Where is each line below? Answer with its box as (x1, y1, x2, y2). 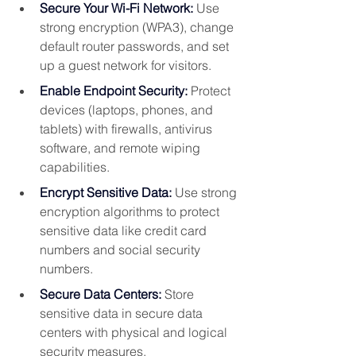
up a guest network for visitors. (40, 57, 211, 74)
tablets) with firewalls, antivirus (40, 121, 215, 137)
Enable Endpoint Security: (40, 83, 188, 99)
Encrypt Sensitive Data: (40, 184, 172, 201)
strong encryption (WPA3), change (40, 19, 237, 36)
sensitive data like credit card (40, 222, 210, 239)
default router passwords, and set (40, 38, 232, 55)
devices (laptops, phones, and (40, 102, 216, 118)
